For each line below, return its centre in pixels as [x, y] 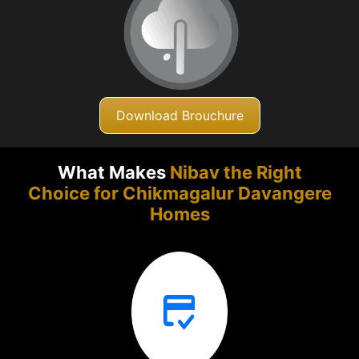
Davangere [284, 194]
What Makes [113, 173]
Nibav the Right [236, 173]
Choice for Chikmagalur [133, 194]
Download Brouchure [179, 115]
